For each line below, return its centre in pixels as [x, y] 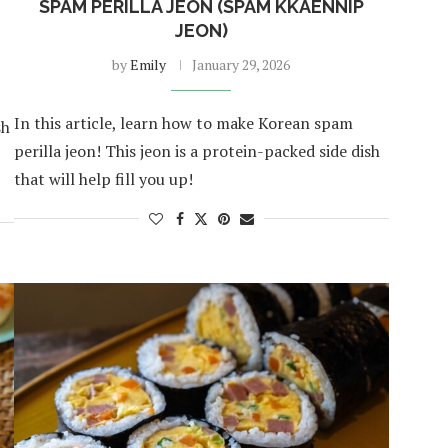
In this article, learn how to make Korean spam [183, 122]
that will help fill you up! [103, 178]
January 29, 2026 [241, 64]
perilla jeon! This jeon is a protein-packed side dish [196, 150]
